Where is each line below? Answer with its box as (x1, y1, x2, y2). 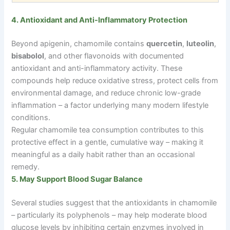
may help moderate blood (116, 210, 207, 220)
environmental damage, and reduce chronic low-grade (11, 88, 201, 98)
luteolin (186, 39, 215, 48)
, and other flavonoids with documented (44, 51, 184, 61)
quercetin (146, 39, 183, 48)
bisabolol (11, 51, 45, 61)
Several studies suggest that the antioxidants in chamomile (11, 198, 217, 207)
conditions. (11, 112, 51, 122)
